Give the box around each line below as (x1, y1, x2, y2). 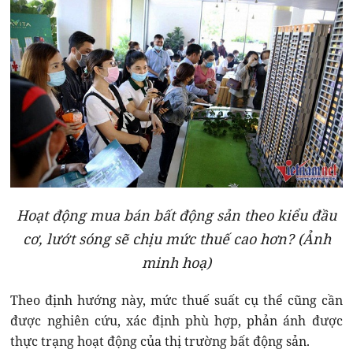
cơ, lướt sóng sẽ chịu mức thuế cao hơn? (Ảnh (22, 229, 331, 248)
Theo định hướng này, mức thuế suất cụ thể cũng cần (10, 291, 343, 309)
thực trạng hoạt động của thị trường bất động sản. (10, 332, 310, 350)
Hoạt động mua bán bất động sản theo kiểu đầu (17, 205, 336, 225)
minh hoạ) (142, 252, 211, 272)
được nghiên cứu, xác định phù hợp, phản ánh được (10, 311, 343, 329)
